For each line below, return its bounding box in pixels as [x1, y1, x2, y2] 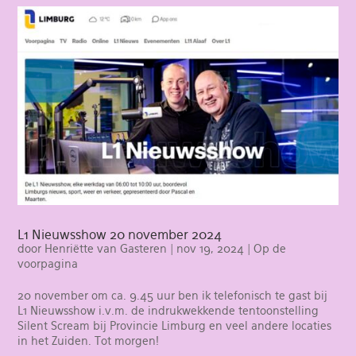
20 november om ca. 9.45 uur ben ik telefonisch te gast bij [17, 289, 328, 303]
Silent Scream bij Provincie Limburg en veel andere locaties [17, 319, 332, 333]
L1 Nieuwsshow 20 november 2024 [17, 227, 222, 243]
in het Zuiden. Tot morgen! [17, 335, 160, 348]
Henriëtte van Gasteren [44, 242, 168, 256]
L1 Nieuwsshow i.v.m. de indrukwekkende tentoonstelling [17, 304, 319, 318]
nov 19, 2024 [176, 242, 245, 256]
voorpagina [17, 257, 79, 271]
